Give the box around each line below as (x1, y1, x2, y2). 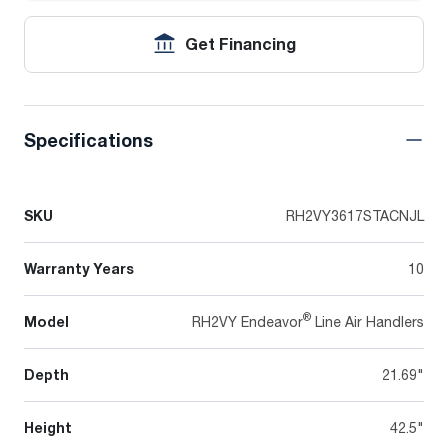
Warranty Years (24, 259, 134, 277)
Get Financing (185, 33, 296, 54)
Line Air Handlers (311, 312, 424, 330)
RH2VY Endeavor (192, 312, 303, 330)
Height (24, 418, 72, 436)
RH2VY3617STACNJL (286, 206, 424, 224)
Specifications (24, 128, 153, 151)
